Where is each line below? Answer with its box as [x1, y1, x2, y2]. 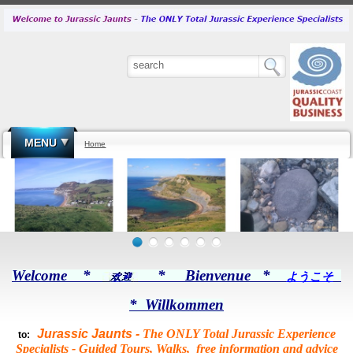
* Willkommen [129, 295, 224, 313]
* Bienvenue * [158, 266, 286, 284]
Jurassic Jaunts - [36, 326, 143, 340]
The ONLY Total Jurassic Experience [142, 326, 336, 340]
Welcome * [12, 266, 98, 284]
